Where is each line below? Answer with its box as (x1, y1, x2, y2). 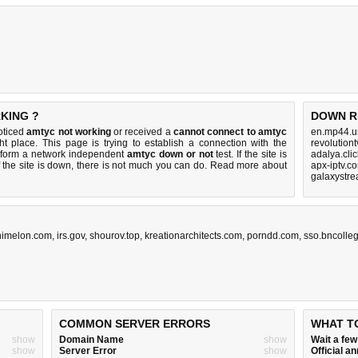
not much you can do (112, 160, 205, 171)
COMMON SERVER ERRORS (59, 317, 210, 330)
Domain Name (59, 334, 124, 345)
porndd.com (247, 230, 299, 241)
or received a (110, 126, 174, 137)
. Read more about (205, 160, 288, 171)
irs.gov (57, 230, 85, 241)
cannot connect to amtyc (173, 126, 287, 137)
